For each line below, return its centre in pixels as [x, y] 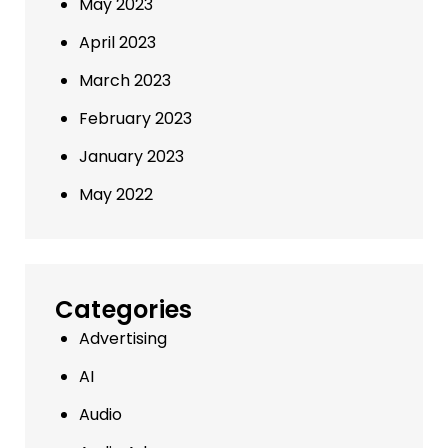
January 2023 [131, 156]
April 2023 [117, 42]
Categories [124, 309]
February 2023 [135, 118]
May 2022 [116, 194]
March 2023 [125, 80]
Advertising [123, 338]
